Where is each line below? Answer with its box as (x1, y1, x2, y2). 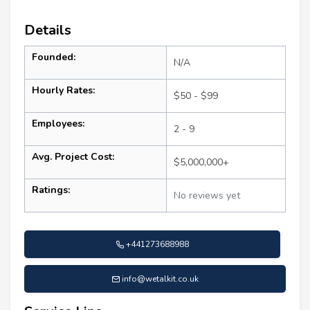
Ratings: (32, 183, 70, 197)
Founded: (32, 50, 75, 64)
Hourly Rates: (32, 83, 95, 97)
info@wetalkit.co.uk (122, 273, 199, 284)
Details (24, 20, 71, 39)
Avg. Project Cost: (32, 149, 114, 163)
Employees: (32, 116, 84, 130)
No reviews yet (174, 188, 240, 202)
